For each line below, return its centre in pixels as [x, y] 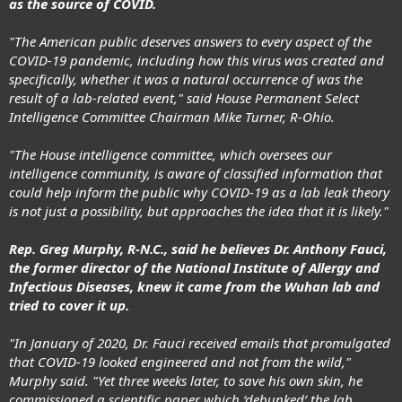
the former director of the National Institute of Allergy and [194, 268]
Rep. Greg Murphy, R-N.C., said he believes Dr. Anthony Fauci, [198, 249]
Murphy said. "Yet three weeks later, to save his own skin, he [186, 381]
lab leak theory [345, 192]
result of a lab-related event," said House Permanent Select [184, 98]
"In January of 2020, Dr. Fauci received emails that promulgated [200, 343]
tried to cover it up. [69, 306]
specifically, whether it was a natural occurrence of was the [186, 79]
